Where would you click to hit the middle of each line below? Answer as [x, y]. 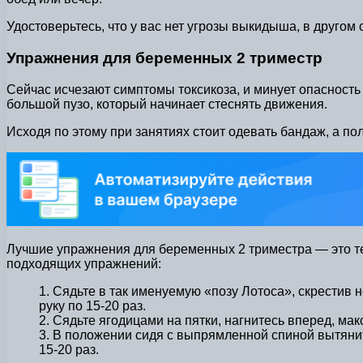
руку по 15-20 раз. [92, 305]
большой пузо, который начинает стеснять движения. [167, 104]
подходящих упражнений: [84, 263]
